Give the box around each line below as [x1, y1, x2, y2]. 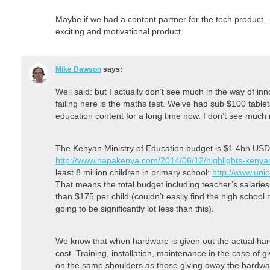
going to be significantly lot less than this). [55, 203, 214, 213]
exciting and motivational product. [55, 26, 183, 36]
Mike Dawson [55, 64, 101, 74]
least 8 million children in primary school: [55, 167, 212, 177]
